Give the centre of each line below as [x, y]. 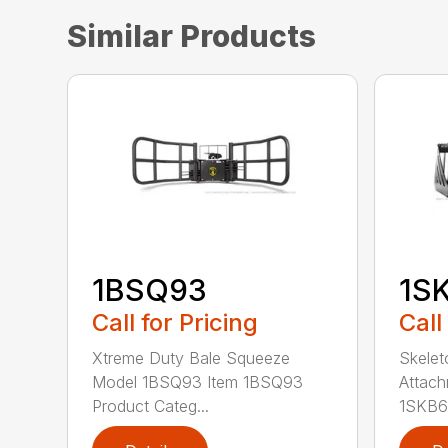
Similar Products [192, 36]
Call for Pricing [175, 322]
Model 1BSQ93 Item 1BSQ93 [198, 381]
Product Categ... [151, 405]
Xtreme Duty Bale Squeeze [191, 357]
